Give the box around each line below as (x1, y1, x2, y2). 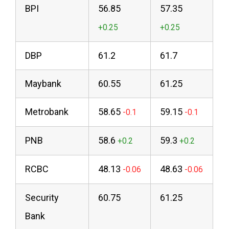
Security (25, 192, 59, 203)
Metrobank (25, 106, 69, 118)
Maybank (25, 78, 62, 89)
